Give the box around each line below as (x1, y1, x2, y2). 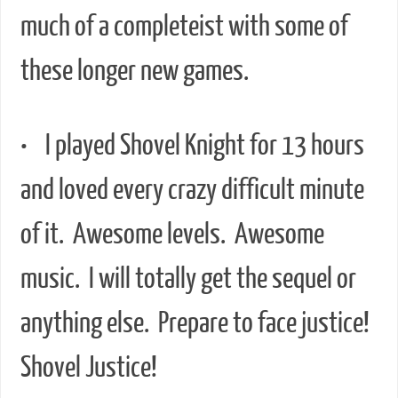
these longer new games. (20, 54, 249, 87)
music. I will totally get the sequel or (20, 262, 356, 295)
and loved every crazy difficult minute (20, 173, 364, 206)
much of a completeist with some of (20, 10, 348, 43)
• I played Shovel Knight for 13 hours (20, 129, 364, 162)
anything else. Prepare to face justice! (20, 306, 374, 339)
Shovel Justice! (20, 351, 157, 384)
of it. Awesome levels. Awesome (20, 218, 324, 251)
